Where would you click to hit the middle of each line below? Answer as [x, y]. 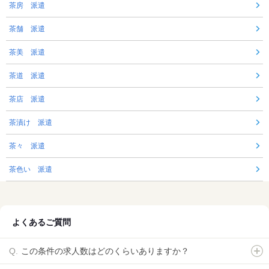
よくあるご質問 [41, 222]
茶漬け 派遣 [31, 122]
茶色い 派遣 [31, 169]
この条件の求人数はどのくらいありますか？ [105, 251]
